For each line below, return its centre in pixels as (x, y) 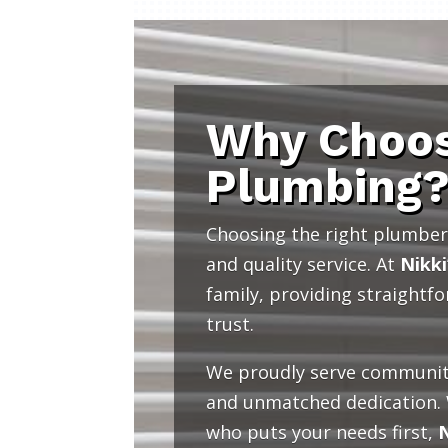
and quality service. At (302, 264)
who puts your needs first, (321, 432)
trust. (229, 324)
